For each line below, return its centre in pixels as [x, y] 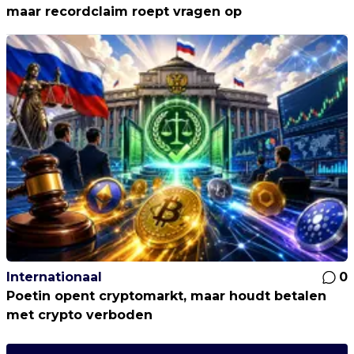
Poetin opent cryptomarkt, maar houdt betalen [166, 296]
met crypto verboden [79, 314]
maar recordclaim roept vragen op [124, 11]
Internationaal [54, 277]
